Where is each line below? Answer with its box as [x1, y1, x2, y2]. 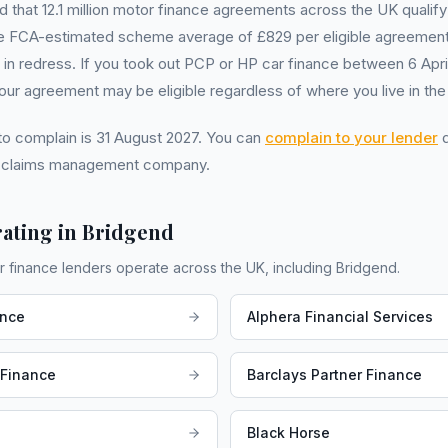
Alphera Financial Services [247, 308, 433, 326]
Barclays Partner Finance [247, 366, 422, 384]
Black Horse [247, 424, 330, 442]
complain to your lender [265, 128, 438, 148]
